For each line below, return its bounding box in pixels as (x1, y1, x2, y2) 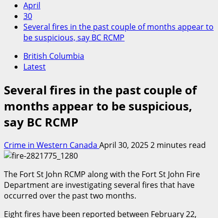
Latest (23, 61, 46, 72)
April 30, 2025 (99, 139, 150, 150)
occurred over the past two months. (4, 190, 136, 201)
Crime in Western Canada (4, 139, 99, 150)
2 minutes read (150, 139, 206, 150)
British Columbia (23, 51, 84, 61)
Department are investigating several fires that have (4, 179, 195, 190)
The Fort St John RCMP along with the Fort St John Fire (4, 168, 200, 180)
